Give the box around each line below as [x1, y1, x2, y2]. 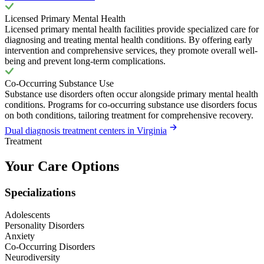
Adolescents [5, 210, 50, 220]
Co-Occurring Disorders [5, 242, 95, 252]
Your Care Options [5, 158, 119, 174]
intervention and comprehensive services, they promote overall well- [5, 45, 258, 55]
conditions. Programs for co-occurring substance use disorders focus [5, 99, 257, 110]
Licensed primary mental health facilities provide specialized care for [5, 24, 259, 34]
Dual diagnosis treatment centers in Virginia [5, 125, 167, 136]
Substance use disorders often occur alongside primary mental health [5, 88, 258, 99]
